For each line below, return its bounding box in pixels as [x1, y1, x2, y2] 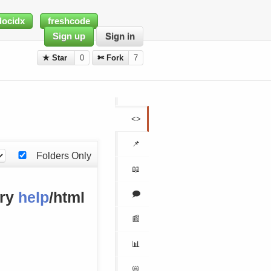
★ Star [42, 53, 70, 63]
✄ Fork [97, 53, 124, 63]
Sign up [53, 31, 86, 42]
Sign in [105, 31, 135, 42]
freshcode [47, 16, 90, 27]
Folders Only [36, 149, 92, 161]
